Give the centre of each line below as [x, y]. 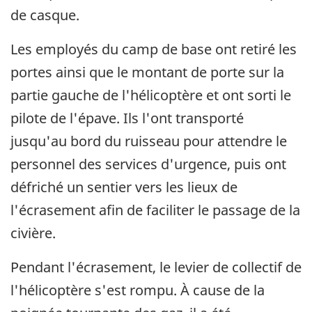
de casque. [45, 15]
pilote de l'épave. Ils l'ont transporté [127, 118]
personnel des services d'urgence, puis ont [148, 164]
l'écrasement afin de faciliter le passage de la [155, 210]
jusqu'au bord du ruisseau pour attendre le [149, 141]
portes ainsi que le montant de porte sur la [147, 72]
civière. [33, 233]
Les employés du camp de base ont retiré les [154, 49]
